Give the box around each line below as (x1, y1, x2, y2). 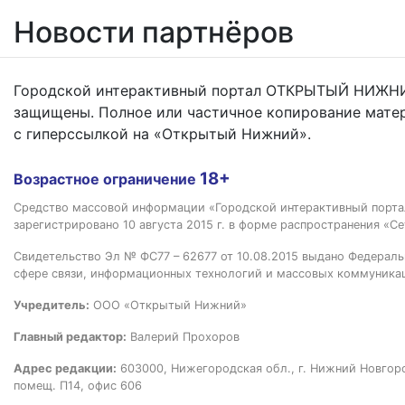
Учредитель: (14, 297, 89, 312)
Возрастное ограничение (14, 169, 200, 188)
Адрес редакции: (14, 361, 117, 375)
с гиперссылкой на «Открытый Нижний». (14, 124, 311, 143)
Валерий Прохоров (127, 329, 240, 344)
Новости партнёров (14, 14, 294, 50)
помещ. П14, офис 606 (14, 378, 142, 392)
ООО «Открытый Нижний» (89, 297, 247, 312)
